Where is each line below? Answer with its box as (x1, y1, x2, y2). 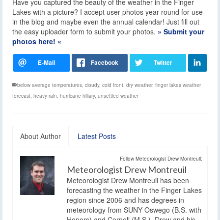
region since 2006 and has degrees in (67, 194, 184, 205)
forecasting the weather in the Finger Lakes (67, 185, 202, 195)
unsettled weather (98, 92, 138, 99)
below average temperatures (17, 81, 82, 88)
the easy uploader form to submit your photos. (12, 26, 158, 36)
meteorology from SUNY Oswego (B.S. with (67, 204, 201, 215)
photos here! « (12, 36, 61, 46)
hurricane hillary (60, 92, 95, 99)
